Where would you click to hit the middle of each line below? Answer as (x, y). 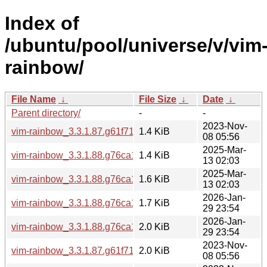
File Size (158, 99)
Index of (42, 24)
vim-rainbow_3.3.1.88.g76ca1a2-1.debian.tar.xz (111, 179)
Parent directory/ (46, 113)
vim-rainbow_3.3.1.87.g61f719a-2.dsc (91, 250)
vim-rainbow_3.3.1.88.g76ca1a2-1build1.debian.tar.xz (125, 203)
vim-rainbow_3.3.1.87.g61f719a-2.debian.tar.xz (110, 131)
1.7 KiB (154, 203)
